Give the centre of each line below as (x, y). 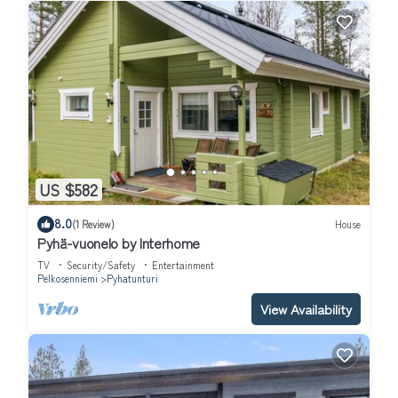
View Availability (306, 308)
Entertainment (183, 264)
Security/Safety (101, 264)
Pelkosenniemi (68, 278)
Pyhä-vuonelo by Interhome (119, 242)
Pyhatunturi (132, 278)
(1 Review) (93, 224)
